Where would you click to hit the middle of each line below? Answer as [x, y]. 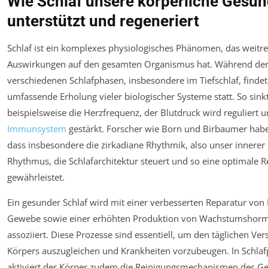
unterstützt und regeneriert [103, 21]
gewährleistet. [36, 177]
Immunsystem [37, 129]
